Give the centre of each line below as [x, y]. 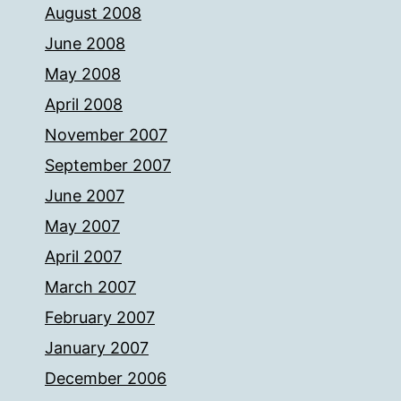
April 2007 [83, 256]
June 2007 [85, 196]
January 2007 [97, 348]
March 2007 [90, 287]
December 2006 [106, 378]
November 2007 [106, 135]
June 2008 [85, 43]
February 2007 [100, 317]
